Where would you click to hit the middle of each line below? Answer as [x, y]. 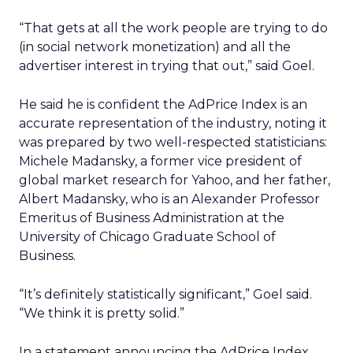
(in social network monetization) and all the [155, 47]
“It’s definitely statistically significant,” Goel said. [165, 294]
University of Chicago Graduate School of [147, 237]
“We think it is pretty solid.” [102, 313]
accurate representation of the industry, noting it [173, 123]
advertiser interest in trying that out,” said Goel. [167, 66]
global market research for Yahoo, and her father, [175, 180]
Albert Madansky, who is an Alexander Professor [169, 199]
